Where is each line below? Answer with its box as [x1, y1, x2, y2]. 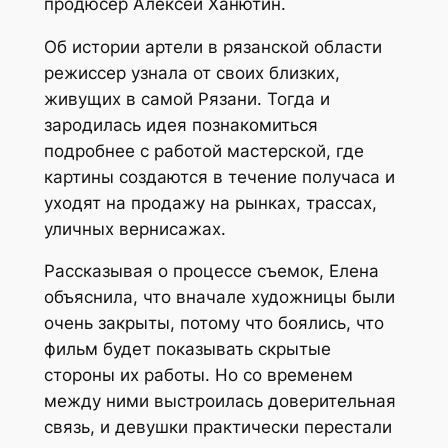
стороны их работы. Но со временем [43, 365, 353, 386]
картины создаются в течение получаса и [43, 166, 395, 187]
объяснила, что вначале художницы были [43, 287, 395, 308]
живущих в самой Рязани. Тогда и [43, 88, 330, 109]
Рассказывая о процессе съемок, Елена [43, 261, 379, 282]
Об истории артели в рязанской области [43, 36, 382, 57]
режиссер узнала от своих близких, [43, 62, 340, 83]
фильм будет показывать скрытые [43, 339, 331, 360]
